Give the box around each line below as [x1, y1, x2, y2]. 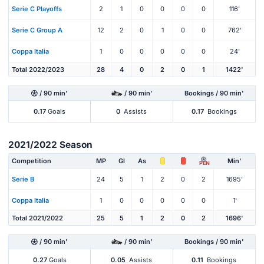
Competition [12, 157, 51, 166]
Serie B [12, 174, 34, 183]
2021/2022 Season [8, 138, 93, 150]
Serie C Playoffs [12, 5, 62, 14]
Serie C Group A [12, 26, 62, 35]
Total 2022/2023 [12, 65, 64, 74]
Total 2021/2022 [12, 214, 63, 223]
